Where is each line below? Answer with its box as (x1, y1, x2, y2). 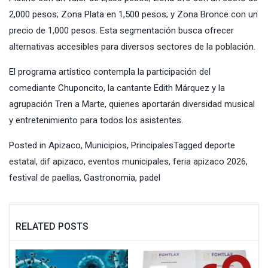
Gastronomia (84, 172, 135, 183)
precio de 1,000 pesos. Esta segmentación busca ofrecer (9, 25, 234, 36)
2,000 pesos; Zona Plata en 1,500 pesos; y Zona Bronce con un (9, 8, 258, 20)
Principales (131, 139, 173, 151)
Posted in (9, 139, 48, 151)
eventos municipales (88, 156, 169, 167)
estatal (9, 156, 36, 167)
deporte (205, 139, 235, 151)
